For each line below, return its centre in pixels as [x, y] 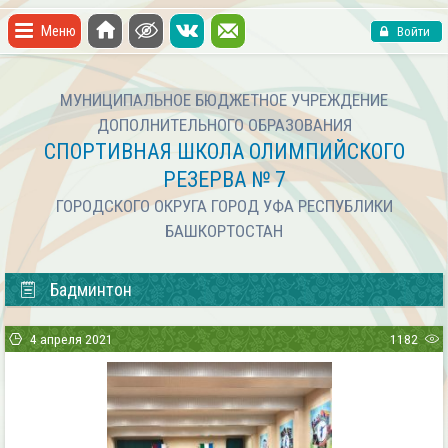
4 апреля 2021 [70, 339]
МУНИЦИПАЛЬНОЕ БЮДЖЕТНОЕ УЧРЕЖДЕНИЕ [224, 100]
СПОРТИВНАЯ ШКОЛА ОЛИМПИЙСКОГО [224, 151]
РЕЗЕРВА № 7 [224, 179]
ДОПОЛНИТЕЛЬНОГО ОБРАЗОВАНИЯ [224, 125]
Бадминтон [91, 289]
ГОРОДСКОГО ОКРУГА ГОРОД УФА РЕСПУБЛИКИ [224, 206]
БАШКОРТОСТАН [224, 231]
